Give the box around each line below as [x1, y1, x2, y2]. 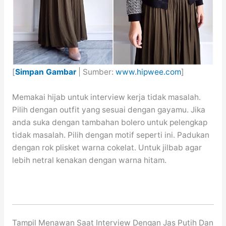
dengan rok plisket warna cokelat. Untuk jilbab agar [12, 143, 202, 153]
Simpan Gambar [15, 67, 76, 77]
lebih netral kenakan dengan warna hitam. [12, 155, 166, 165]
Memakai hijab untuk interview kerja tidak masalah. [12, 92, 201, 102]
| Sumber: [76, 67, 116, 77]
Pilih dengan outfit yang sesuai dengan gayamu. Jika [12, 105, 205, 115]
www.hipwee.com [115, 67, 181, 77]
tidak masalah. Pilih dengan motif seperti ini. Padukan [12, 130, 209, 140]
